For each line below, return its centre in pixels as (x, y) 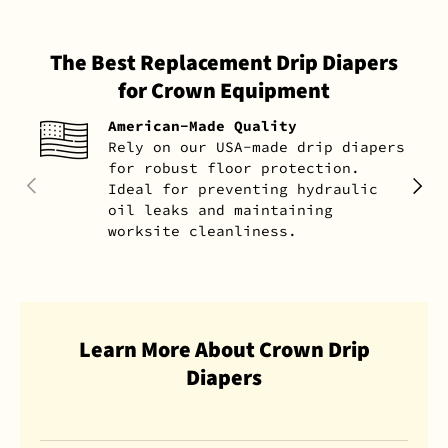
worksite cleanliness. (202, 231)
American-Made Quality (202, 126)
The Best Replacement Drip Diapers (224, 63)
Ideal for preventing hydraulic (243, 189)
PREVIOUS (51, 181)
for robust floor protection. (234, 168)
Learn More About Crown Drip (224, 349)
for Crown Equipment (224, 91)
